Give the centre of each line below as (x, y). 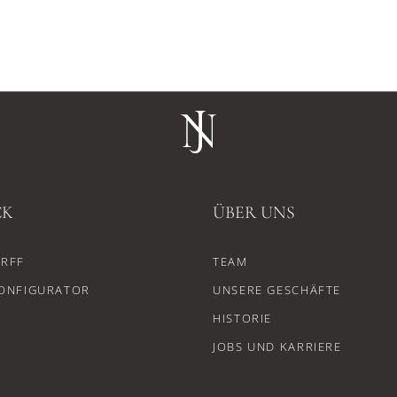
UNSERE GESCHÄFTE (277, 290)
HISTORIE (242, 318)
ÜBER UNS (254, 213)
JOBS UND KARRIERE (277, 346)
